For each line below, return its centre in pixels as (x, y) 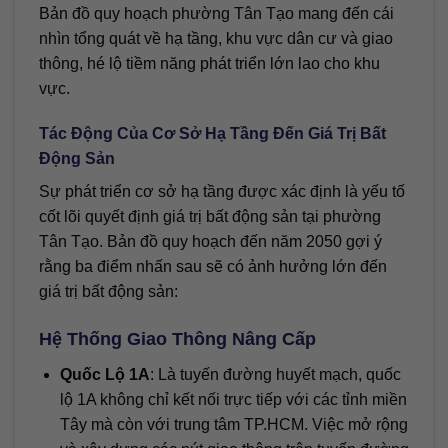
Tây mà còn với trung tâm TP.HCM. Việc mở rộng (233, 425)
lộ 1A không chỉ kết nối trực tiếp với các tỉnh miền (233, 400)
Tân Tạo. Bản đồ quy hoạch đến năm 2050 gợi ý (210, 242)
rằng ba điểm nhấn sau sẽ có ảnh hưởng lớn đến (213, 267)
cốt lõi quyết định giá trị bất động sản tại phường (210, 217)
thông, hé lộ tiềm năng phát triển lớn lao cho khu (209, 63)
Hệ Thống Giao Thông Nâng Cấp (177, 339)
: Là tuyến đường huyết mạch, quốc (275, 375)
